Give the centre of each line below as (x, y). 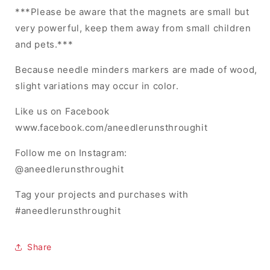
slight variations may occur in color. (97, 86)
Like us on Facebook (62, 111)
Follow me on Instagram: (71, 152)
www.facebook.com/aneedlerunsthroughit (111, 127)
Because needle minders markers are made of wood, (136, 69)
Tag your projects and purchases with (102, 194)
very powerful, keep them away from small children (133, 28)
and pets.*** (44, 44)
